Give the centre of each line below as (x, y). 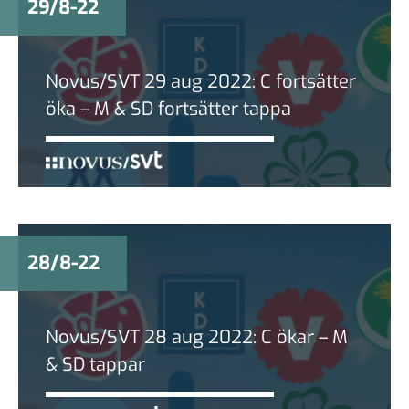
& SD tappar (95, 364)
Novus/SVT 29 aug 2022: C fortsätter (201, 81)
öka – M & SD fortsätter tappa (168, 109)
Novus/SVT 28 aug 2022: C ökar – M (197, 337)
